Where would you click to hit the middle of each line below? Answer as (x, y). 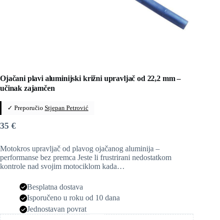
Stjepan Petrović (67, 108)
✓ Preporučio (26, 108)
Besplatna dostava (55, 187)
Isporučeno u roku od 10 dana (73, 198)
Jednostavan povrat (57, 209)
